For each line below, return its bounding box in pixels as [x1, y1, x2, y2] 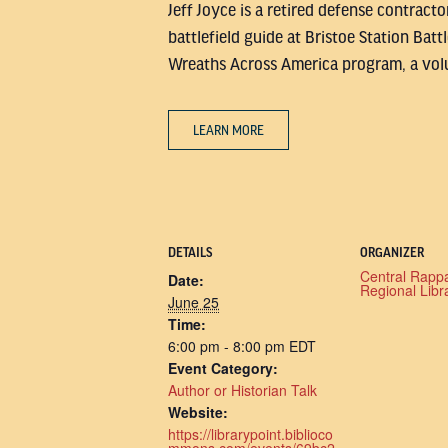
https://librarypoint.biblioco [168, 424, 333, 444]
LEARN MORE [193, 124, 264, 138]
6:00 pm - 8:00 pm [168, 336, 289, 356]
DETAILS [168, 246, 212, 260]
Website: [168, 402, 228, 422]
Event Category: [168, 358, 278, 378]
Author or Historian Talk [168, 380, 317, 400]
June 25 [168, 292, 219, 312]
